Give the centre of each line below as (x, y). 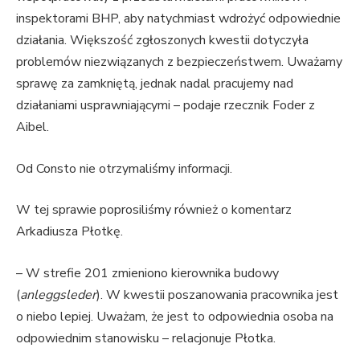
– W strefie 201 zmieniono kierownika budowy (147, 273)
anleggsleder (58, 295)
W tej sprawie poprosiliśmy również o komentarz (154, 210)
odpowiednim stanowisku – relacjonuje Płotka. (146, 338)
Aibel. (33, 127)
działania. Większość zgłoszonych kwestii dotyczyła (162, 40)
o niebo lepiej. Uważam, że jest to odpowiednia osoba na (175, 316)
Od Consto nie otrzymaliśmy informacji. (124, 168)
